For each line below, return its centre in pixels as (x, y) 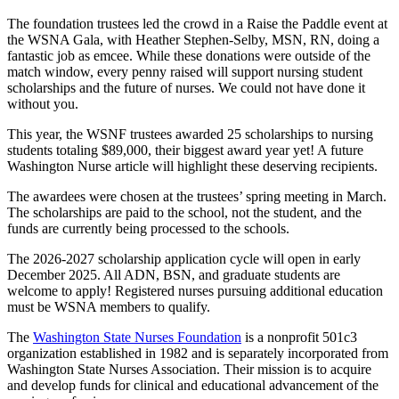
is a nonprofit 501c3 (299, 337)
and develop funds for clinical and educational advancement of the (193, 385)
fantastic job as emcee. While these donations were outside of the (189, 55)
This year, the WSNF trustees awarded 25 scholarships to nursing (190, 134)
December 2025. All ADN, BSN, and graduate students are (174, 274)
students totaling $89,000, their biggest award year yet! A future (185, 150)
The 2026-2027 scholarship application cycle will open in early (184, 258)
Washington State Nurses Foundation (137, 337)
